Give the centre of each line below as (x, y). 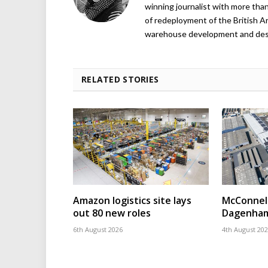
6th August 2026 (98, 229)
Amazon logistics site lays (132, 200)
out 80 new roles (112, 213)
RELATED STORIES (120, 79)
